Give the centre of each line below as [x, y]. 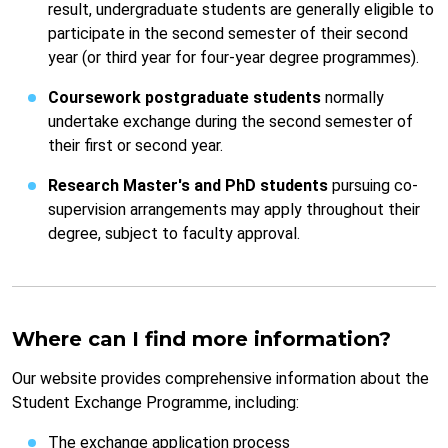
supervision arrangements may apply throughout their [234, 210]
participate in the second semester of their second [228, 34]
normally [352, 98]
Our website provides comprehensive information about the [220, 379]
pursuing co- [373, 186]
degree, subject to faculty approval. [174, 234]
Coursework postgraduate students [184, 98]
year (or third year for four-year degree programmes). [233, 58]
